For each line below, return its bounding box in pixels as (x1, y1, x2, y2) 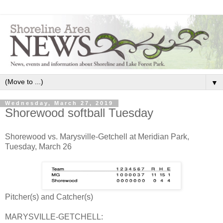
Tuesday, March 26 (5, 142, 72, 151)
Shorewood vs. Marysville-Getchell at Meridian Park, (5, 132, 189, 141)
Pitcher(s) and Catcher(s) (5, 193, 93, 202)
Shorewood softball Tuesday (5, 106, 153, 120)
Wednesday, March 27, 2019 (5, 100, 113, 107)
